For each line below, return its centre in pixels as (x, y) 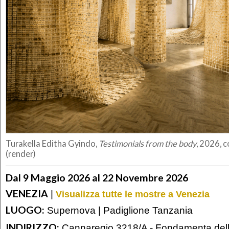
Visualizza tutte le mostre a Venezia (133, 194)
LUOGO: (25, 210)
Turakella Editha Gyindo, (52, 144)
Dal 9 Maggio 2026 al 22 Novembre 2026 (97, 177)
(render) (21, 154)
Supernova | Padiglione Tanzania (119, 210)
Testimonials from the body (147, 144)
